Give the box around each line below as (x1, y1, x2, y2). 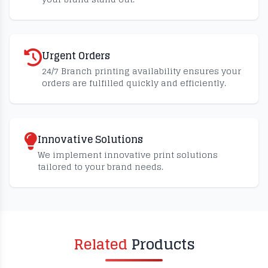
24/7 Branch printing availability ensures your (42, 63, 241, 78)
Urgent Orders (42, 47, 110, 64)
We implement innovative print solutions (38, 147, 218, 162)
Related (73, 232, 127, 257)
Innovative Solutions (38, 131, 143, 148)
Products (127, 232, 195, 257)
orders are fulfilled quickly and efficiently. (42, 75, 226, 90)
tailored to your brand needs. (38, 159, 163, 174)
